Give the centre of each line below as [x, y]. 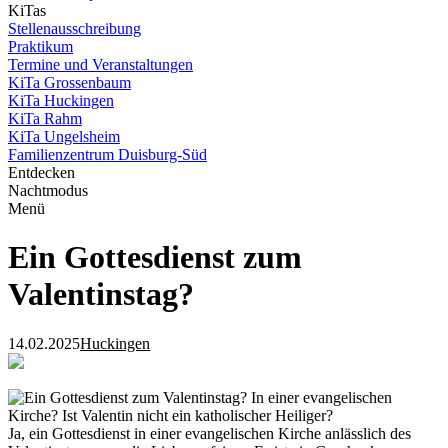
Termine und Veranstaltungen [100, 64]
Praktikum [40, 46]
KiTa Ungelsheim [64, 136]
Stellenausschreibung [74, 28]
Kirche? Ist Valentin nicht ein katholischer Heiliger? [170, 415]
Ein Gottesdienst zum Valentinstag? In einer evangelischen [208, 397]
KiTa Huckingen [61, 100]
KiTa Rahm [45, 118]
